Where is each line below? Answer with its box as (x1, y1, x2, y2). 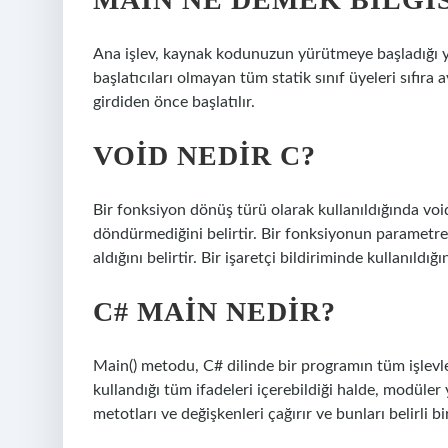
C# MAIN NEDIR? (93, 296, 336, 327)
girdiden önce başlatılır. (93, 94, 255, 110)
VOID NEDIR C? (93, 140, 316, 171)
